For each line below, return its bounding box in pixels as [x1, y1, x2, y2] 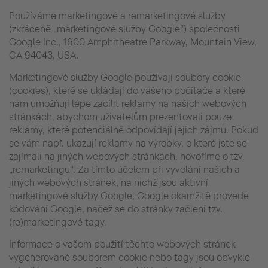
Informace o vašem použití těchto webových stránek [9, 238, 236, 250]
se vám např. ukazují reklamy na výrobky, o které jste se [9, 137, 247, 149]
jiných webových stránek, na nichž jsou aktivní [9, 176, 208, 188]
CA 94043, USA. [9, 49, 79, 61]
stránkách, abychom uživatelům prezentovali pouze [9, 111, 232, 123]
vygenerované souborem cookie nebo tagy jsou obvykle [9, 251, 250, 263]
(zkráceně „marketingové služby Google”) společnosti [9, 23, 240, 35]
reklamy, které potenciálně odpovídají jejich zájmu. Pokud [9, 124, 258, 136]
